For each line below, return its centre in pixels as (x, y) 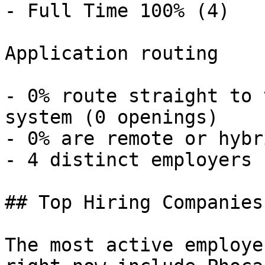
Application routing (112, 53)
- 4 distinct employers (134, 160)
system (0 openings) (117, 117)
